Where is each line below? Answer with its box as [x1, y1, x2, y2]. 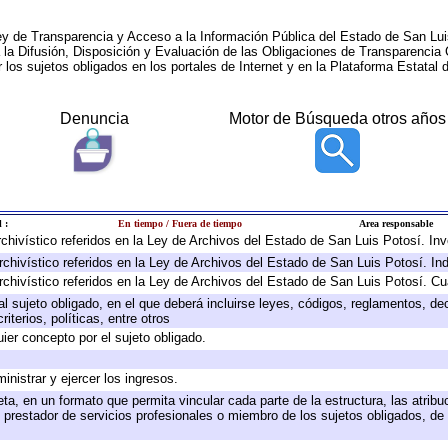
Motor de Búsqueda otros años [228, 110, 446, 127]
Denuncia [59, 110, 129, 127]
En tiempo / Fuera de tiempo [117, 218, 242, 229]
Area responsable [358, 218, 433, 229]
